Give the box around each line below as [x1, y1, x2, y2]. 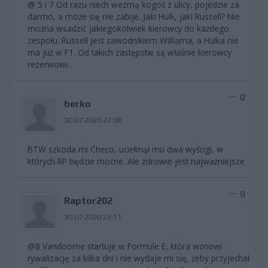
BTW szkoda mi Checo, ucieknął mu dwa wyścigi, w [28, 144, 223, 156]
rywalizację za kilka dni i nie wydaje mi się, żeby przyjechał [28, 252, 249, 264]
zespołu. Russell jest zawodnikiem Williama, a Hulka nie [28, 35, 239, 47]
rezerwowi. [28, 59, 69, 71]
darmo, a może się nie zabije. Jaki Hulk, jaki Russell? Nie [28, 11, 240, 23]
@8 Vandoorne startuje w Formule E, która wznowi [28, 240, 222, 252]
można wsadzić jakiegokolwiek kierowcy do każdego [28, 23, 229, 35]
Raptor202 [63, 195, 112, 207]
